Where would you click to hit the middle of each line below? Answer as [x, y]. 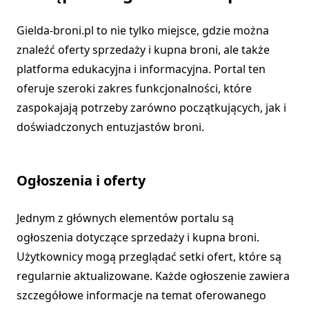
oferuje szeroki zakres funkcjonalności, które [134, 89]
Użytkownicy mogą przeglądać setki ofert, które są [149, 257]
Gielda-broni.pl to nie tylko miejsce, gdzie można [143, 31]
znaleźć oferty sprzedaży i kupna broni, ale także [143, 50]
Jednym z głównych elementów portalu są [125, 218]
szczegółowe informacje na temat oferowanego [141, 296]
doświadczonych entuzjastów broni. [110, 127]
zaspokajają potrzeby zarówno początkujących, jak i [151, 108]
